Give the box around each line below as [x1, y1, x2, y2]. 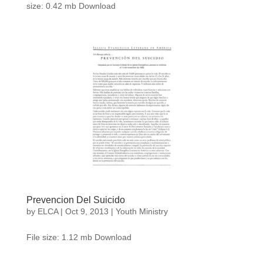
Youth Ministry [115, 206, 168, 216]
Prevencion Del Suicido [26, 194, 125, 205]
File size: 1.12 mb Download [26, 232, 131, 242]
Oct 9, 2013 [65, 206, 109, 216]
